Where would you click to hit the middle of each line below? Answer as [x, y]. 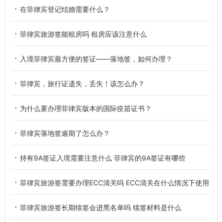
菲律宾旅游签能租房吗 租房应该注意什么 [83, 34]
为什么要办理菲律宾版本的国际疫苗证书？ [85, 108]
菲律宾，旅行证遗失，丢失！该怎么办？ [82, 83]
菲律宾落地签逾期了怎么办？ [65, 133]
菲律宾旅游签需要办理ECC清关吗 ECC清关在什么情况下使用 [114, 182]
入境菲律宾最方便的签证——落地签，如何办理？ [96, 58]
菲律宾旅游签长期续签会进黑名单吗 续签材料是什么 [100, 207]
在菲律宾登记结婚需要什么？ [65, 9]
